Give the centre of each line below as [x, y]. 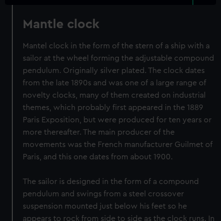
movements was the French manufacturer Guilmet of [118, 145]
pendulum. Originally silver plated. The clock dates [114, 71]
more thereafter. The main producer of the [99, 132]
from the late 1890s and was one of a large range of [115, 83]
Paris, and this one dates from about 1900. [98, 157]
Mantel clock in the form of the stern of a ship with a [116, 46]
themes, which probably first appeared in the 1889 [113, 108]
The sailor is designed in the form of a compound [111, 182]
